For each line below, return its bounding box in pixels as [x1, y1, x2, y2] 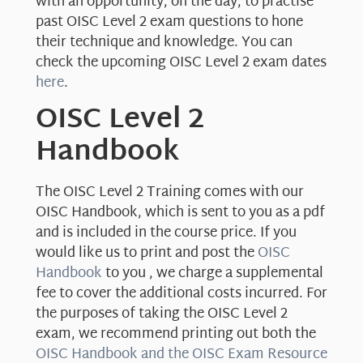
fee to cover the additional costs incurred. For [36, 281, 327, 307]
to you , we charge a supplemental [102, 261, 323, 287]
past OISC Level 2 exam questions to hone [36, 10, 303, 36]
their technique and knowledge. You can [36, 30, 293, 56]
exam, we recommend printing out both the [36, 322, 316, 348]
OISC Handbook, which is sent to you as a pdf [36, 200, 325, 226]
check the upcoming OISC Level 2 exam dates [36, 50, 327, 76]
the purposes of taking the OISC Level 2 [36, 301, 288, 327]
